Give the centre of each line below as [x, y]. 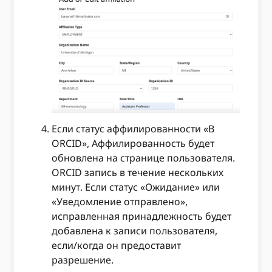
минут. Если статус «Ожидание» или [136, 187]
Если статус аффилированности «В [133, 128]
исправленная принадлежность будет [142, 216]
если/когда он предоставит [117, 245]
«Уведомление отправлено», [120, 201]
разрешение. [84, 260]
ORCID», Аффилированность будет [133, 143]
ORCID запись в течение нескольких [138, 172]
